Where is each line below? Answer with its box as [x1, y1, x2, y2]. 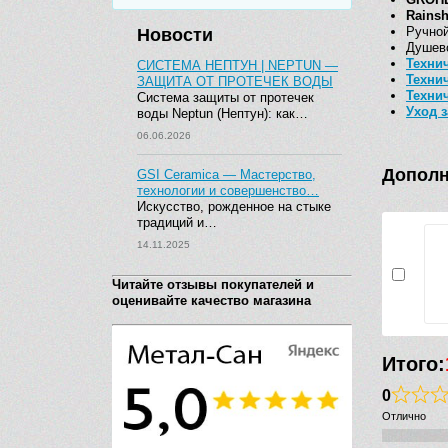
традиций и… [137, 215, 217, 230]
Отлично [382, 410, 426, 423]
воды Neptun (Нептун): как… [137, 106, 308, 121]
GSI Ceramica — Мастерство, [137, 167, 316, 182]
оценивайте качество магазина [112, 293, 311, 308]
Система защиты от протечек [137, 90, 314, 105]
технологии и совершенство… [137, 183, 319, 198]
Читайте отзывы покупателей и [112, 277, 314, 292]
